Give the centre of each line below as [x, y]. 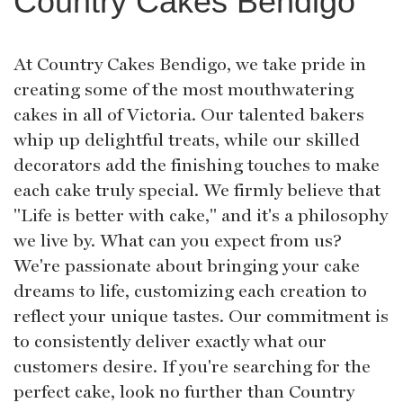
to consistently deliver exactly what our [170, 341]
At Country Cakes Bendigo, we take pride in [190, 64]
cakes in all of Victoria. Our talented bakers [189, 115]
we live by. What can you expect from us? [178, 241]
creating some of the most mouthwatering [184, 90]
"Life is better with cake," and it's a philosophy [201, 215]
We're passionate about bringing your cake [187, 266]
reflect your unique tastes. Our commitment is [201, 316]
